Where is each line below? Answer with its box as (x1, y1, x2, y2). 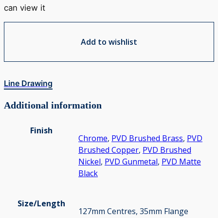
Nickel (78, 156, 101, 167)
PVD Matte (162, 156, 201, 167)
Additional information (4, 100, 102, 111)
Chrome (78, 133, 108, 144)
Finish (30, 125, 53, 136)
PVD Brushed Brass (111, 133, 183, 144)
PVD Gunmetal (105, 156, 158, 167)
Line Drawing (4, 78, 53, 89)
